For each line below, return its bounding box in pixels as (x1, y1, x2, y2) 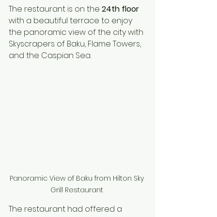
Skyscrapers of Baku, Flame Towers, (9, 38, 143, 49)
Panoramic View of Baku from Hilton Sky (9, 173, 146, 183)
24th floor (102, 3, 139, 15)
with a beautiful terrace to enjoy (9, 15, 134, 26)
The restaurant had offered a (9, 203, 124, 215)
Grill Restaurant (50, 185, 105, 195)
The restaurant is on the (9, 3, 102, 15)
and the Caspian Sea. (9, 49, 95, 61)
